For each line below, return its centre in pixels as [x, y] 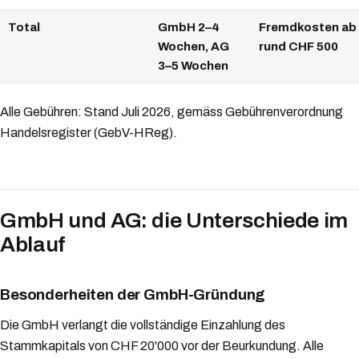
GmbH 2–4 [189, 28]
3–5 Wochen [193, 66]
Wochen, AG [194, 47]
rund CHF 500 [298, 47]
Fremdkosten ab [308, 28]
